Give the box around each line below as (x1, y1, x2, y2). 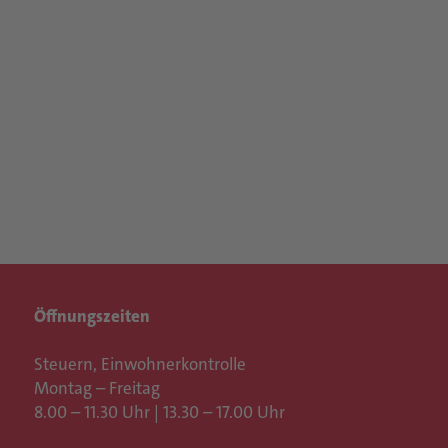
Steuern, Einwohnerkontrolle (34, 353, 246, 375)
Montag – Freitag (34, 377, 160, 399)
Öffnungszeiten (34, 305, 150, 327)
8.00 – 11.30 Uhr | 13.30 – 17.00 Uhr (34, 401, 285, 423)
